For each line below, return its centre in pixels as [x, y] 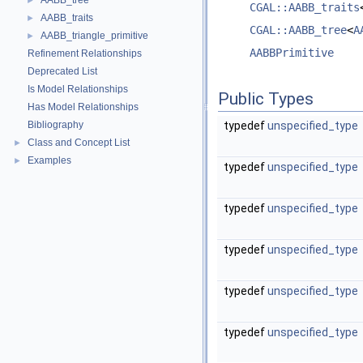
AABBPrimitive [292, 53]
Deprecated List [62, 71]
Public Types [266, 99]
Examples [49, 160]
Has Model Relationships [83, 107]
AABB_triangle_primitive [94, 36]
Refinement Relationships [85, 53]
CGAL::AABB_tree [298, 30]
